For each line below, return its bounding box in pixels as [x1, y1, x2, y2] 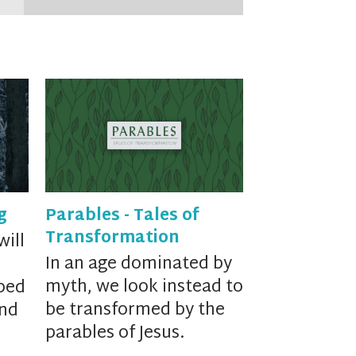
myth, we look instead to [44, 273, 243, 304]
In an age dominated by [44, 250, 232, 281]
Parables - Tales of [44, 202, 199, 231]
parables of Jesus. [44, 319, 184, 350]
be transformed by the [44, 296, 225, 327]
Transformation [44, 224, 180, 253]
